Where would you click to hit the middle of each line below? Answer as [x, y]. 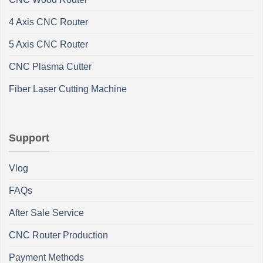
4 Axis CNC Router [48, 22]
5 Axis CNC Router [48, 45]
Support [29, 138]
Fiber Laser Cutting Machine [68, 89]
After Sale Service [46, 213]
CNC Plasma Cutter [50, 67]
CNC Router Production [58, 235]
